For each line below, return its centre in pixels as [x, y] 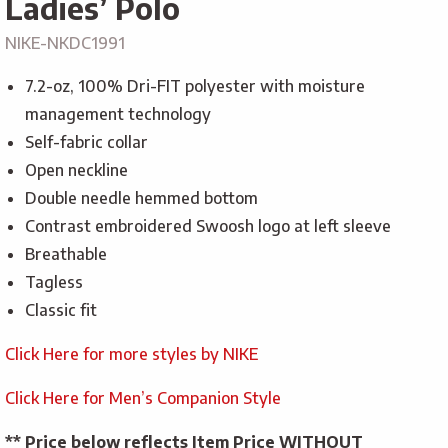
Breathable [66, 254]
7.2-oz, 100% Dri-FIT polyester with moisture [195, 86]
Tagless [54, 282]
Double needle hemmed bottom [141, 198]
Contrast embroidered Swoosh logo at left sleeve [208, 226]
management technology [118, 114]
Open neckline [76, 170]
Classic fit [61, 310]
